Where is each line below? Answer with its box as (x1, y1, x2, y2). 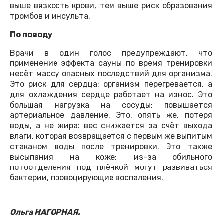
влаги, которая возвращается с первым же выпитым (10, 131, 212, 141)
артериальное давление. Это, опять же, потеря (10, 111, 212, 120)
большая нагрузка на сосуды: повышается (10, 100, 212, 110)
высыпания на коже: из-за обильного (10, 152, 212, 162)
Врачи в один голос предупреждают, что (10, 48, 212, 58)
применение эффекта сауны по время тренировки (10, 58, 212, 68)
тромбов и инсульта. (10, 11, 90, 21)
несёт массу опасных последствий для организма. (10, 69, 212, 79)
